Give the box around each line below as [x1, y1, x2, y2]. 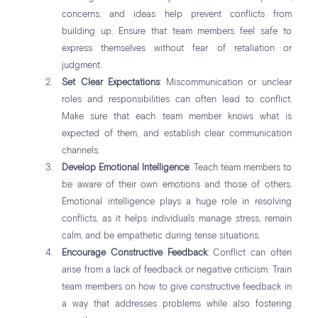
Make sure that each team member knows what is [62, 112, 292, 122]
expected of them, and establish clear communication [62, 129, 292, 139]
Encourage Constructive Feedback [62, 248, 207, 258]
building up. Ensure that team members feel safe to [62, 27, 292, 37]
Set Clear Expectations [62, 78, 160, 88]
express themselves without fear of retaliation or [62, 44, 292, 54]
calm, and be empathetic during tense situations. [62, 231, 261, 241]
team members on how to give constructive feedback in [62, 283, 292, 292]
